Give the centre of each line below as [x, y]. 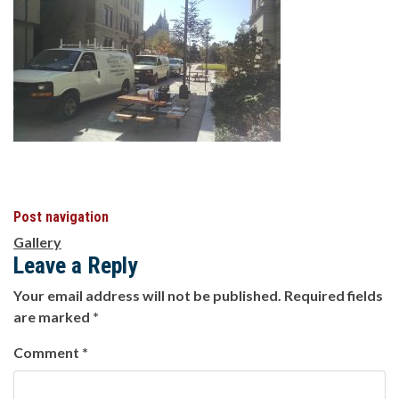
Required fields [334, 295]
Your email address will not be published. [147, 295]
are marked [53, 316]
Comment [48, 352]
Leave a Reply [76, 265]
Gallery [37, 241]
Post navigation [61, 216]
